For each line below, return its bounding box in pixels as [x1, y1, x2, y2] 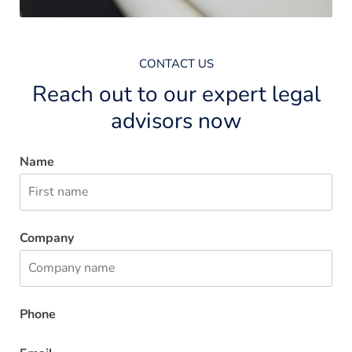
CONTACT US [138, 55, 214, 71]
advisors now [110, 105, 242, 136]
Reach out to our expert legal [31, 79, 321, 109]
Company [20, 229, 74, 247]
